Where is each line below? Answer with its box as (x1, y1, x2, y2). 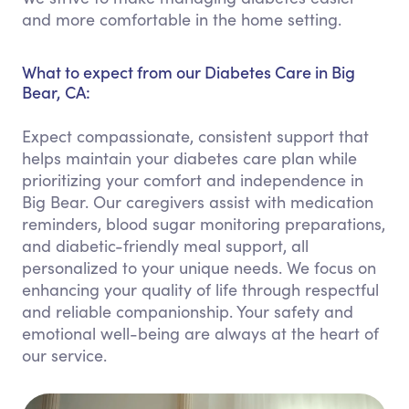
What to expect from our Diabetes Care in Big (22, 60, 355, 83)
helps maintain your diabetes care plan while (22, 147, 357, 169)
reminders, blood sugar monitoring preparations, (22, 213, 385, 235)
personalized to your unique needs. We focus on (22, 257, 376, 278)
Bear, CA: (22, 80, 90, 103)
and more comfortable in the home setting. (22, 8, 341, 30)
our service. (22, 344, 107, 366)
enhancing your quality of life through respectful (22, 278, 379, 300)
